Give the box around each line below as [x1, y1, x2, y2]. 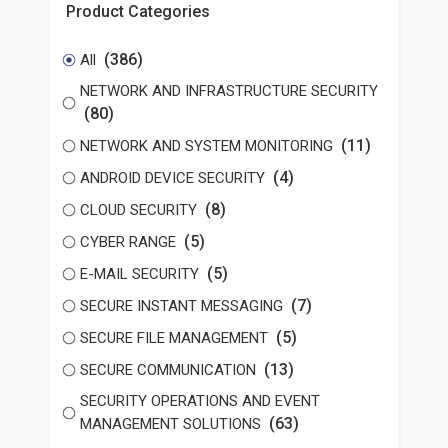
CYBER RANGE [79, 233, 180, 251]
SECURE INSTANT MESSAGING [79, 297, 287, 315]
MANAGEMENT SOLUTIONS [79, 415, 265, 433]
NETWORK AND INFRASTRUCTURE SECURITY [79, 82, 378, 100]
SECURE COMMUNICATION [79, 361, 260, 379]
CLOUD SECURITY [79, 201, 201, 219]
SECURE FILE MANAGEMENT [79, 329, 272, 347]
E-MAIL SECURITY [79, 265, 203, 283]
